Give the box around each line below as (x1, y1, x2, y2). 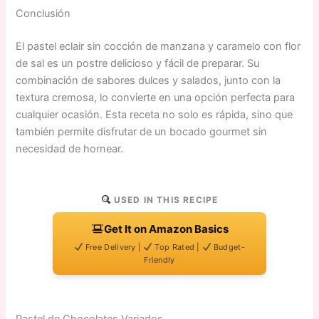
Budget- (211, 242, 245, 253)
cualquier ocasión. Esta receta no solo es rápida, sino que (16, 108, 293, 122)
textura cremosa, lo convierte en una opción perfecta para (16, 91, 296, 105)
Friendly (144, 255, 175, 266)
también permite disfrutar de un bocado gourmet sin (16, 125, 268, 139)
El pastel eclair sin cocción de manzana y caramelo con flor (16, 40, 301, 53)
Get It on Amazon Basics (103, 222, 229, 236)
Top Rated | (152, 242, 203, 253)
